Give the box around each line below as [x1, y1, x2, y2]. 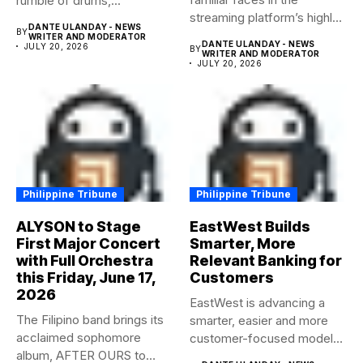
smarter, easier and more [190, 313, 328, 328]
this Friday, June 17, [16, 269, 156, 286]
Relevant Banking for [190, 252, 342, 269]
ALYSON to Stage [16, 218, 141, 235]
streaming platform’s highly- [190, 9, 344, 25]
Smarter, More [190, 235, 296, 252]
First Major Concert [16, 235, 160, 252]
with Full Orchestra [16, 252, 153, 269]
